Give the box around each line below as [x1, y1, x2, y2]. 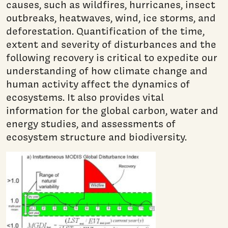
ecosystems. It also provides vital [6, 90, 164, 104]
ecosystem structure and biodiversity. [6, 130, 187, 144]
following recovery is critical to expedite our [6, 50, 217, 64]
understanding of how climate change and [6, 64, 208, 77]
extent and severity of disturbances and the [6, 37, 216, 51]
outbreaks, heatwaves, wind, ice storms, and [6, 11, 216, 24]
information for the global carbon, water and [6, 103, 218, 117]
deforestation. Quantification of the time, [6, 24, 205, 38]
